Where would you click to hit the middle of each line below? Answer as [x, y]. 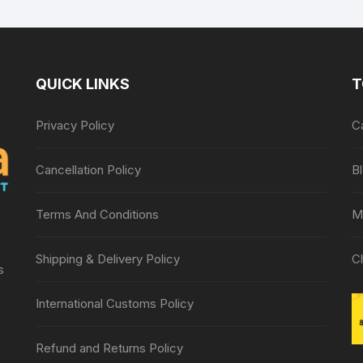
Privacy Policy [75, 125]
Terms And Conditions [97, 214]
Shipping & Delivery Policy [107, 258]
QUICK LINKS [82, 83]
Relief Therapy [122, 15]
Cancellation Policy [88, 169]
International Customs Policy [114, 303]
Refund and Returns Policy [109, 348]
